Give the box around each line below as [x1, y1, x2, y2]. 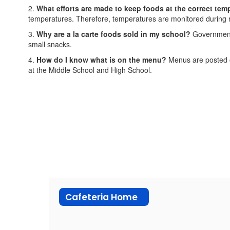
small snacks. [28, 39, 74, 49]
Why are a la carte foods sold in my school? [36, 29, 190, 39]
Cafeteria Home [65, 190, 138, 203]
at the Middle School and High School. [28, 65, 152, 75]
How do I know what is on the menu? [36, 54, 166, 65]
